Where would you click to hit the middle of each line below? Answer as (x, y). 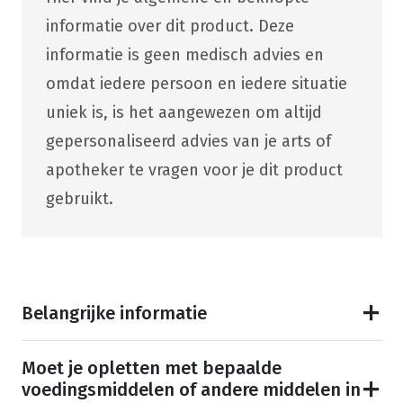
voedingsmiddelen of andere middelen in (191, 389)
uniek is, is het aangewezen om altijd (184, 112)
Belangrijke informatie (114, 313)
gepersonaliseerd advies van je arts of (188, 141)
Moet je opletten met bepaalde (151, 367)
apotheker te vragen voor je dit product (194, 170)
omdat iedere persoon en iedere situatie (196, 83)
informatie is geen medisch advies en (184, 54)
